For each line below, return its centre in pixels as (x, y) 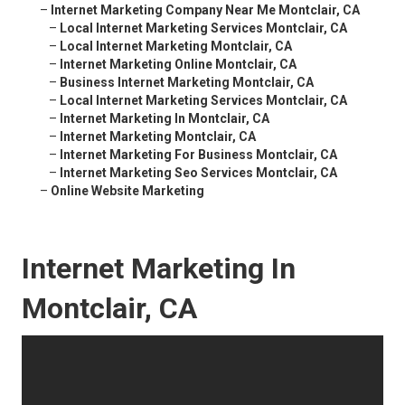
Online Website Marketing (127, 191)
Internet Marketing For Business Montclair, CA (198, 155)
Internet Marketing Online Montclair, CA (178, 65)
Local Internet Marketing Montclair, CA (176, 47)
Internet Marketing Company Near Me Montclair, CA (205, 10)
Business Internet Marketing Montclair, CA (187, 83)
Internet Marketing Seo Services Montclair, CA (198, 173)
